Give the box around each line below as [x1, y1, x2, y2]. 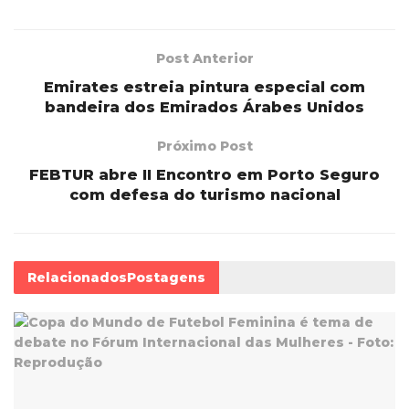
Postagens [127, 269, 205, 287]
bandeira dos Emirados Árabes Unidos [45, 99, 364, 117]
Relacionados [27, 269, 127, 287]
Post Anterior [155, 50, 254, 68]
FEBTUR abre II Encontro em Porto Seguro [29, 166, 380, 184]
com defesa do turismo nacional [68, 186, 341, 204]
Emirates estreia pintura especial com [44, 79, 365, 97]
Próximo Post [156, 138, 253, 155]
